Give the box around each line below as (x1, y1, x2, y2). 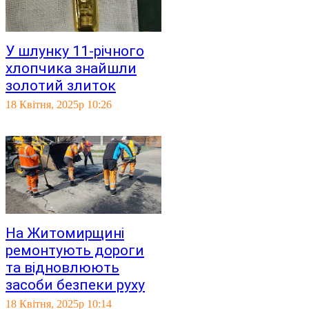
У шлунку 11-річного (6, 43, 144, 59)
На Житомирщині (6, 225, 124, 241)
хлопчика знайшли (6, 60, 137, 77)
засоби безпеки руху (6, 277, 145, 293)
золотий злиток (6, 77, 116, 94)
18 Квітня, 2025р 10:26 (6, 99, 112, 110)
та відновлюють (6, 259, 119, 276)
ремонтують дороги (6, 242, 144, 259)
